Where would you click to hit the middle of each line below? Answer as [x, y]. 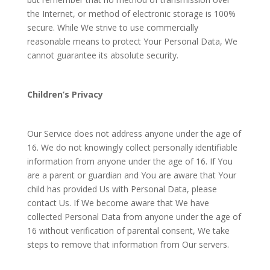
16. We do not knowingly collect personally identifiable [132, 147]
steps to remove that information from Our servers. [128, 244]
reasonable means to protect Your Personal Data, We [132, 41]
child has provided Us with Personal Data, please [122, 189]
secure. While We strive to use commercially [112, 27]
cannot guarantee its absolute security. [102, 55]
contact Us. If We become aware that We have [118, 203]
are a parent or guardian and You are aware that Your [131, 175]
